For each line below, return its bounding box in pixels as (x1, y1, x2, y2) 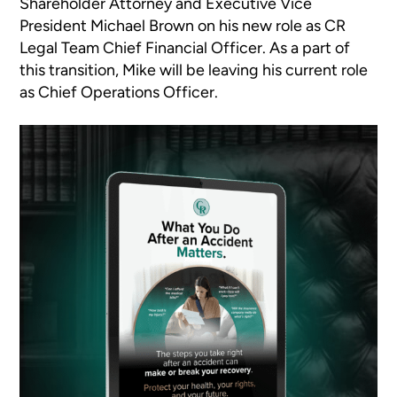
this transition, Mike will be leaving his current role (19, 60, 369, 80)
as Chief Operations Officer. (19, 82, 219, 102)
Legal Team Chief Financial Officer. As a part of (19, 38, 351, 58)
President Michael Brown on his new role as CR (19, 16, 346, 35)
